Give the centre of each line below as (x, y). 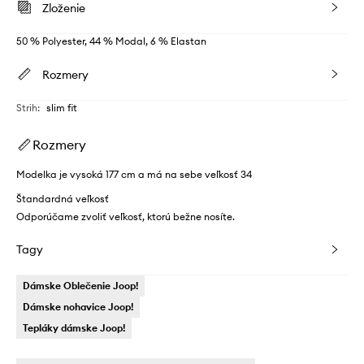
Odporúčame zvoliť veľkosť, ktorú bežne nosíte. (126, 217)
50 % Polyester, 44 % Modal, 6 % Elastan (111, 41)
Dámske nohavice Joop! (78, 307)
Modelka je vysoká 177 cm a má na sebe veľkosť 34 (134, 175)
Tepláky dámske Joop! (74, 328)
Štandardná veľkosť (63, 199)
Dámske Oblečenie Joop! (80, 286)
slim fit (62, 108)
